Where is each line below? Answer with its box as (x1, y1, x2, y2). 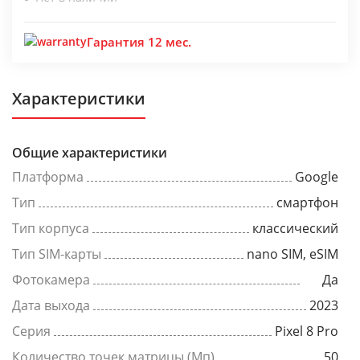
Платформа (12, 168, 84, 186)
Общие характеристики (12, 144, 167, 162)
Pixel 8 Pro (275, 322, 338, 340)
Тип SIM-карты (12, 245, 101, 263)
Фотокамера (12, 271, 90, 288)
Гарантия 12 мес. (87, 34, 191, 50)
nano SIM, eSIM (247, 245, 338, 263)
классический (252, 219, 338, 237)
